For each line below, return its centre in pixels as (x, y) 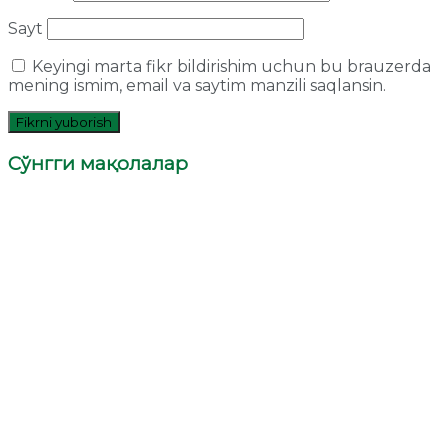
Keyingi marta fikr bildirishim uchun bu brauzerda (231, 66)
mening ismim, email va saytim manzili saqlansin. (197, 85)
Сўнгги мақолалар (98, 163)
